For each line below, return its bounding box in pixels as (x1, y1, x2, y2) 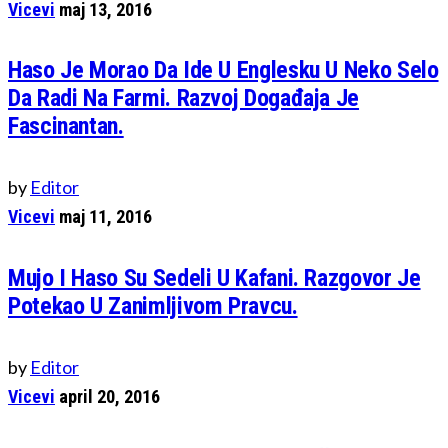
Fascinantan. (8, 112, 124, 141)
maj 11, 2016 (59, 206, 152, 228)
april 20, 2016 (59, 386, 160, 408)
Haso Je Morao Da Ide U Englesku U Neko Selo (8, 56, 439, 85)
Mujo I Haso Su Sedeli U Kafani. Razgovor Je (8, 264, 421, 293)
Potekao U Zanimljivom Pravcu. (8, 292, 298, 321)
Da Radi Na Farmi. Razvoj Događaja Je (8, 84, 360, 113)
